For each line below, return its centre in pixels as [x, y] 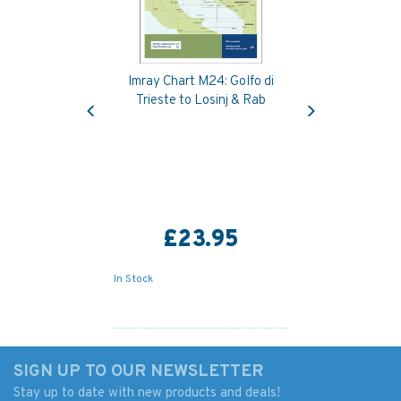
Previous [115, 96]
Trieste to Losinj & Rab [200, 101]
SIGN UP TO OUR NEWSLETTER [138, 371]
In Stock [133, 279]
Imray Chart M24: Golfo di [200, 82]
